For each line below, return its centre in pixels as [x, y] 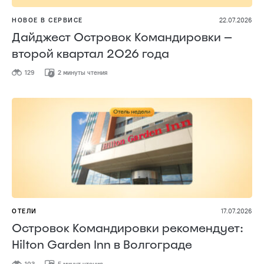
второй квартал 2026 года [90, 54]
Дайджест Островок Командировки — [122, 37]
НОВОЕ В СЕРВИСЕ [47, 20]
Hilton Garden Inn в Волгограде [102, 245]
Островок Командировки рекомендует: [128, 228]
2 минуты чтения [82, 73]
